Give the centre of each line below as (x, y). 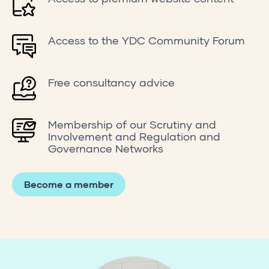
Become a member (69, 184)
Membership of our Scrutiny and (132, 124)
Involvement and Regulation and (134, 136)
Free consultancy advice (111, 82)
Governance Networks (106, 148)
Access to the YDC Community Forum (147, 40)
